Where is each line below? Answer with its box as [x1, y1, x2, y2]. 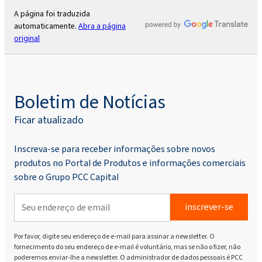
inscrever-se [184, 200, 233, 213]
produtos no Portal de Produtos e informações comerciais [14, 156, 246, 169]
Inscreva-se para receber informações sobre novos [14, 142, 215, 155]
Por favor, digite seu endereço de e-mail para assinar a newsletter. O [14, 231, 215, 241]
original [14, 32, 40, 44]
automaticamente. [14, 20, 78, 32]
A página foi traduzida [14, 8, 90, 19]
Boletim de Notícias [14, 89, 166, 114]
